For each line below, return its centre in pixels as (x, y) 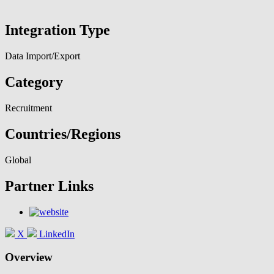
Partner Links (49, 186)
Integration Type (57, 30)
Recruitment (28, 108)
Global (18, 160)
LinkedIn (57, 234)
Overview (29, 257)
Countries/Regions (63, 134)
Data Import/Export (43, 56)
